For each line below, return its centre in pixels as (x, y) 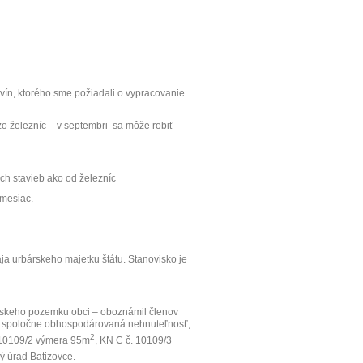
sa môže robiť (143, 126)
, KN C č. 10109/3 (133, 340)
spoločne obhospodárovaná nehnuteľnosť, (96, 324)
